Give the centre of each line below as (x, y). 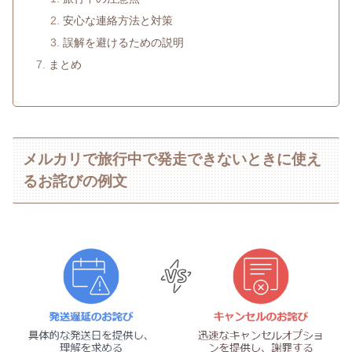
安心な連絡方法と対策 (117, 21)
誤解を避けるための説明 (123, 43)
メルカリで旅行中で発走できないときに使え (172, 159)
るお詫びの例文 (75, 181)
